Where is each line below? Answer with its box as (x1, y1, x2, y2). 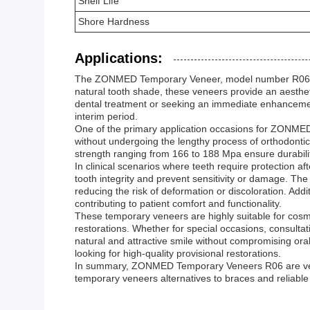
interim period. (75, 111, 138, 122)
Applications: (75, 51, 163, 66)
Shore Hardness (78, 16, 149, 27)
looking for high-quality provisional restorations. (75, 248, 281, 259)
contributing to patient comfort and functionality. (75, 198, 282, 209)
